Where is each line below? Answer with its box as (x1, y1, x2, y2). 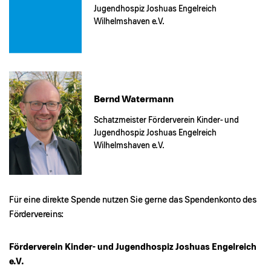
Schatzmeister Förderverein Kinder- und (94, 116, 239, 125)
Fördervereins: (9, 210, 64, 220)
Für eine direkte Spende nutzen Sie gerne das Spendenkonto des (9, 195, 256, 205)
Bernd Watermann (94, 94, 174, 104)
